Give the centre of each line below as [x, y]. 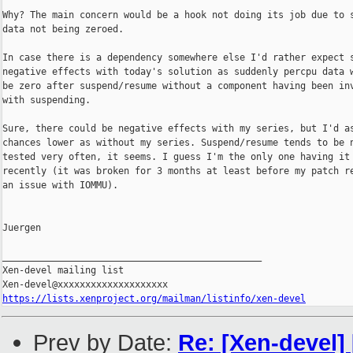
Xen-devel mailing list [63, 271]
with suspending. [46, 100]
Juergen [22, 228]
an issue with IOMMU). [60, 186]
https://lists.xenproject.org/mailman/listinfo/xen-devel [154, 299]
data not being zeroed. [63, 30]
